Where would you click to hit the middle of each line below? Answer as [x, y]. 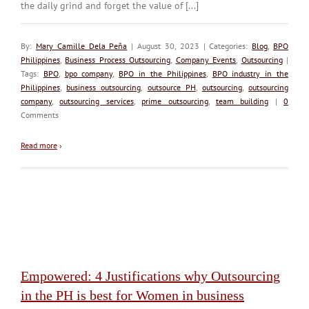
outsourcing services [97, 101]
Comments [40, 114]
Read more [39, 145]
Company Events [206, 59]
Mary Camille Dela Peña [81, 46]
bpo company [89, 73]
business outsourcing [104, 87]
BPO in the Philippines [162, 73]
